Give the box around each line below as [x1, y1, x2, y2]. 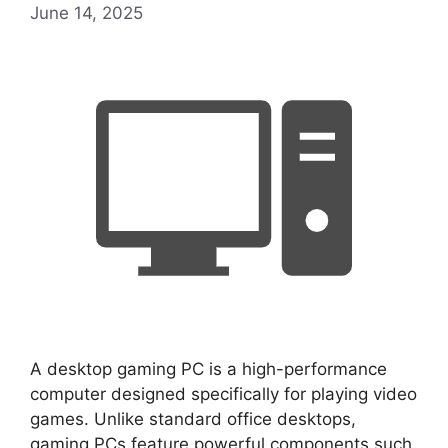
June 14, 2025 [30, 3, 143, 23]
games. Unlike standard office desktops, [30, 409, 356, 429]
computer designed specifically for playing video [30, 384, 417, 404]
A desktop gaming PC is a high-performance [30, 359, 387, 379]
